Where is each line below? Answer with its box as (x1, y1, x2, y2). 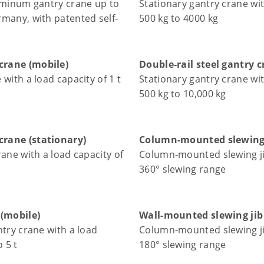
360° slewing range (139, 162, 226, 176)
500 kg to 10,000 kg (139, 87, 226, 100)
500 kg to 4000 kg (139, 11, 219, 25)
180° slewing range (139, 237, 226, 251)
